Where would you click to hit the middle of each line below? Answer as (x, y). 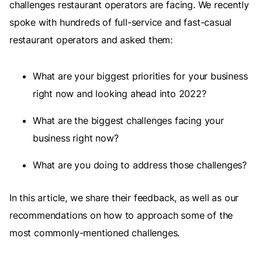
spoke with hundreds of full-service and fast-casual (121, 22)
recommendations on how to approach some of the (121, 215)
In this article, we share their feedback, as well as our (124, 198)
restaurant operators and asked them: (91, 40)
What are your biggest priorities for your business (140, 76)
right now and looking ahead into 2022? (120, 94)
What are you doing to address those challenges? (140, 165)
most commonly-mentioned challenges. (95, 233)
